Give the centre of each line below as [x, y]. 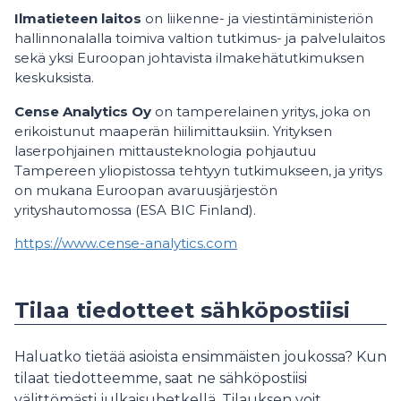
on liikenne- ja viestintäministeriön [257, 18]
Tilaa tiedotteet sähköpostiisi [182, 310]
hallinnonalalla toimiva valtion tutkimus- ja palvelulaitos [200, 38]
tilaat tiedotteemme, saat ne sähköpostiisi [161, 378]
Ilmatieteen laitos [78, 18]
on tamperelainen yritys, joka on [261, 111]
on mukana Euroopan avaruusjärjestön [146, 190]
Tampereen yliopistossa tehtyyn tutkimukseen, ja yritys [198, 170]
